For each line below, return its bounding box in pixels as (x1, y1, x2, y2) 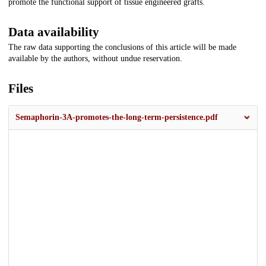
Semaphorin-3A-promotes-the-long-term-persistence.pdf (15, 113, 218, 122)
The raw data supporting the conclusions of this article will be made (8, 43, 236, 52)
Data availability (8, 25, 99, 40)
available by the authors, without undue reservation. (8, 54, 182, 64)
